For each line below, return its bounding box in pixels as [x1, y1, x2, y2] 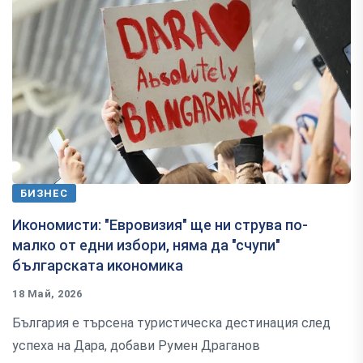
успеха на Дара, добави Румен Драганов [12, 338, 260, 354]
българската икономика [12, 257, 183, 275]
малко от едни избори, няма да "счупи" [12, 237, 280, 254]
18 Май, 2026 [12, 288, 83, 301]
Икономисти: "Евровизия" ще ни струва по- [12, 216, 308, 234]
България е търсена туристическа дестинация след [12, 315, 331, 331]
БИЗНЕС [20, 187, 68, 200]
